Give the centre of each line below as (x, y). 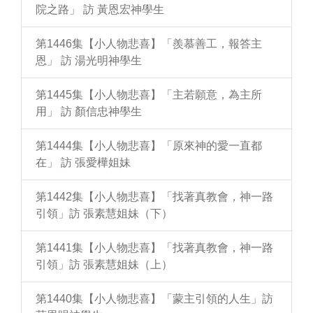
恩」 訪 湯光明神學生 (89, 60)
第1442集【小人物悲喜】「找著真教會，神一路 (154, 197)
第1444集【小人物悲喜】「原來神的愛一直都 (149, 146)
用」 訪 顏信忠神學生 (89, 111)
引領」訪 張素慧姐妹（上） (104, 264)
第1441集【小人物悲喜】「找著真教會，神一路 (154, 248)
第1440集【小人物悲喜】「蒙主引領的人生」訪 (154, 299)
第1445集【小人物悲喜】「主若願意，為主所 (149, 95)
